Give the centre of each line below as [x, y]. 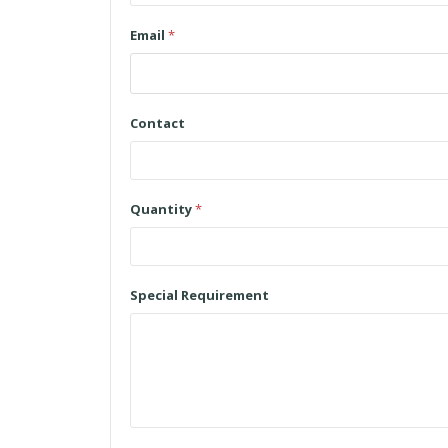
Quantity [162, 209]
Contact [157, 123]
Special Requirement [199, 295]
